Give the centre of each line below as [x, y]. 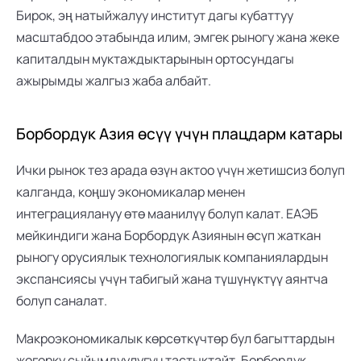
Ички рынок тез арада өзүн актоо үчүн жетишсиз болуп [180, 170]
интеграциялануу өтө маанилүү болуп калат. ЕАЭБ [167, 214]
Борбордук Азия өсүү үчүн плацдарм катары [179, 134]
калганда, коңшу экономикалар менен [131, 192]
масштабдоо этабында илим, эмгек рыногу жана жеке [178, 37]
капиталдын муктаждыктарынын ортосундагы [155, 59]
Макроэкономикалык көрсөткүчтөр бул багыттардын [175, 338]
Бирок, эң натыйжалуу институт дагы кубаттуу [155, 15]
